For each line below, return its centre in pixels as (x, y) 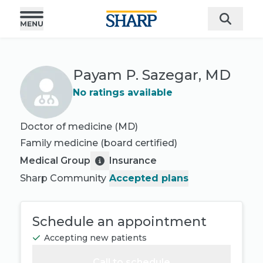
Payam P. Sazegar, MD (152, 75)
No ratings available (123, 92)
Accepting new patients (95, 238)
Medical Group (55, 161)
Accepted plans (149, 178)
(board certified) (139, 143)
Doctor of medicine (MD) (79, 127)
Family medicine (59, 143)
